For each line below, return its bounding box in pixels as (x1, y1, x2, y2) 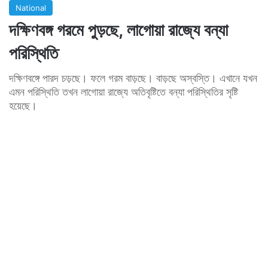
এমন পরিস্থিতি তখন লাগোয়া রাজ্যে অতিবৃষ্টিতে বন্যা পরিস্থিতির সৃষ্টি (9, 85, 238, 98)
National (16, 2, 46, 13)
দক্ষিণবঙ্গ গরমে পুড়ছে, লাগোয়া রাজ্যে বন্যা (9, 19, 228, 40)
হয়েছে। (9, 99, 37, 112)
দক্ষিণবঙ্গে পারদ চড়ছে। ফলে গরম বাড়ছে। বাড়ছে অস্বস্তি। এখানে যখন (9, 71, 257, 84)
